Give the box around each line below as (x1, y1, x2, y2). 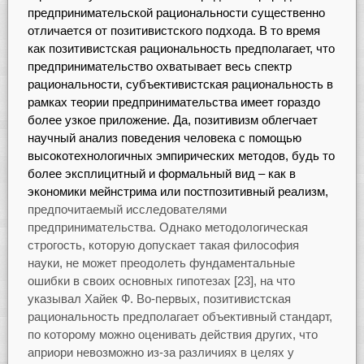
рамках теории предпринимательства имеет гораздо (27, 94, 320, 109)
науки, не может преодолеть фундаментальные (27, 255, 295, 270)
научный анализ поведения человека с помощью (27, 130, 301, 145)
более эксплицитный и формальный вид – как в (27, 166, 296, 180)
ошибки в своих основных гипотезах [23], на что (27, 273, 295, 288)
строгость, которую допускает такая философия (27, 237, 299, 252)
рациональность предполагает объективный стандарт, (27, 309, 332, 323)
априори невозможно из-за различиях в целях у (27, 344, 294, 359)
